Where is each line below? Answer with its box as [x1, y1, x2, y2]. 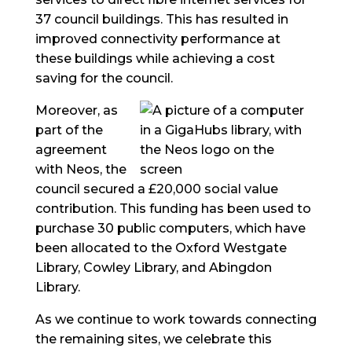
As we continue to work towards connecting [35, 312, 317, 327]
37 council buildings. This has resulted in [35, 12, 288, 27]
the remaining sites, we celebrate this [35, 332, 272, 346]
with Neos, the [35, 162, 126, 177]
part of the [35, 123, 103, 137]
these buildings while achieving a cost [35, 51, 275, 66]
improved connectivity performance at [35, 31, 280, 46]
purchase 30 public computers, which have [35, 221, 306, 236]
